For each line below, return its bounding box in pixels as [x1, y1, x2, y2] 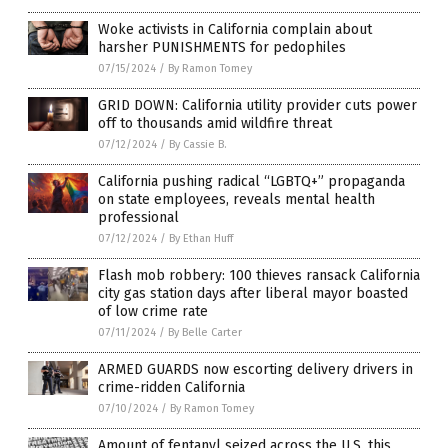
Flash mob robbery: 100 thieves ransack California [98, 267, 420, 285]
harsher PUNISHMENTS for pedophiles [98, 39, 346, 57]
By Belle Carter [168, 326, 242, 340]
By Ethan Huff [169, 232, 233, 246]
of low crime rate [98, 303, 208, 321]
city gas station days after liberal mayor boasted [98, 285, 408, 303]
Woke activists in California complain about [98, 21, 372, 39]
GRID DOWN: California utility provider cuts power [98, 97, 417, 115]
